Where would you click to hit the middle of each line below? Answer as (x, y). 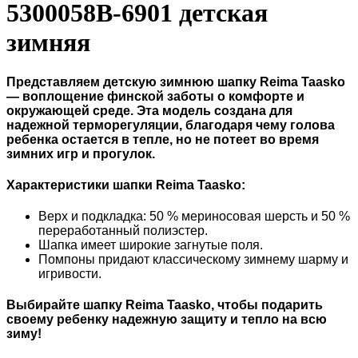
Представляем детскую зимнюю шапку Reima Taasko (176, 82)
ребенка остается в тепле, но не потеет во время (163, 139)
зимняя (48, 43)
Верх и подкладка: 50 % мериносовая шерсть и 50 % (194, 217)
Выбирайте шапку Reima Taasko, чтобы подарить (165, 305)
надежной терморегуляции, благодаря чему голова (171, 125)
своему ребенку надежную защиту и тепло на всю (167, 320)
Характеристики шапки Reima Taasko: (126, 185)
